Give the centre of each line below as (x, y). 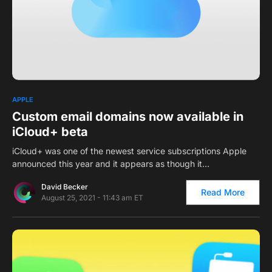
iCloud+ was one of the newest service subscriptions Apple (129, 151)
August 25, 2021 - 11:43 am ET (92, 197)
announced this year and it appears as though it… (111, 163)
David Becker (65, 186)
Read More (223, 192)
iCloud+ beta (50, 131)
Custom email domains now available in (128, 116)
